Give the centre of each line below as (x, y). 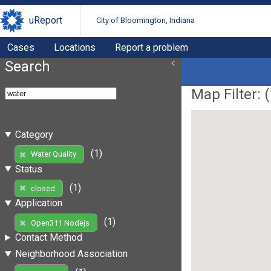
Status (28, 169)
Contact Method (48, 238)
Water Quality (53, 154)
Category (34, 134)
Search (28, 66)
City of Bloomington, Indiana (146, 21)
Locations (75, 47)
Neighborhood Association (71, 254)
